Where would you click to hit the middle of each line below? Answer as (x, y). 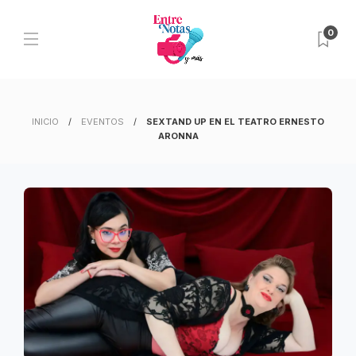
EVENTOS (103, 122)
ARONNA (178, 136)
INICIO (45, 122)
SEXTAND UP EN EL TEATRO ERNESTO (235, 122)
